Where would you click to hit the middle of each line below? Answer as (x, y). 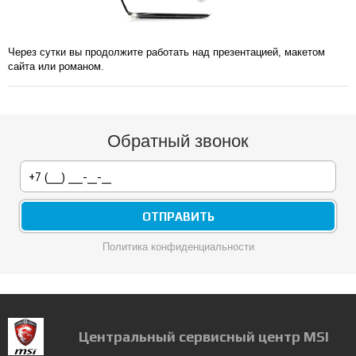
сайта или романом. (56, 66)
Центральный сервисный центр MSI (204, 337)
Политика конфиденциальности (178, 247)
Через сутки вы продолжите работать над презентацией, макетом (166, 52)
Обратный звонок (178, 141)
